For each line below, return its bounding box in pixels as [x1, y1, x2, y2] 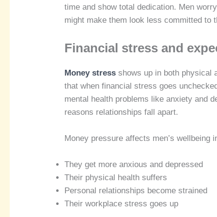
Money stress [64, 68, 116, 78]
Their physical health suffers [64, 173, 168, 183]
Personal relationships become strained [64, 186, 208, 196]
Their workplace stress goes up [64, 199, 179, 209]
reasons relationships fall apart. [64, 108, 179, 117]
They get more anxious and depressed [64, 160, 203, 170]
